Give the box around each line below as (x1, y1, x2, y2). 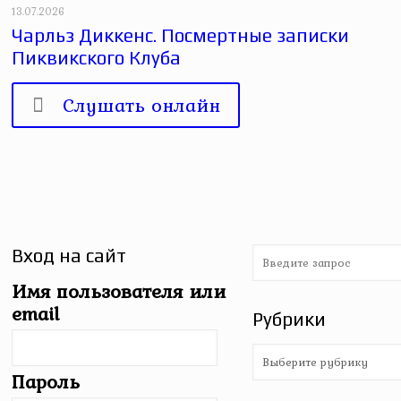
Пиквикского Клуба (12, 47, 182, 69)
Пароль (12, 367, 81, 396)
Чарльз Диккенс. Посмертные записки (12, 24, 350, 47)
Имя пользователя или (12, 277, 226, 305)
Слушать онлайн (63, 90, 221, 119)
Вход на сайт (12, 244, 127, 267)
